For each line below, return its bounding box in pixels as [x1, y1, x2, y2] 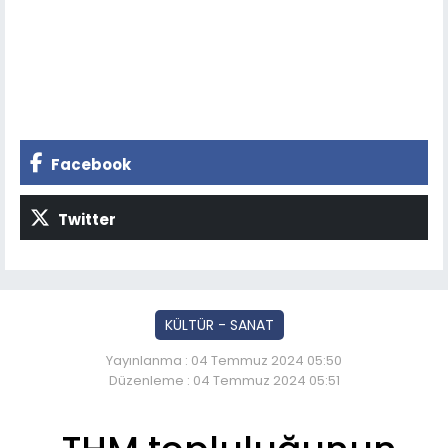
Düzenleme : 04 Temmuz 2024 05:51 [108, 370, 340, 390]
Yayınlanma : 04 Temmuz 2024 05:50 [106, 350, 342, 370]
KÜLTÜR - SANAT [164, 314, 274, 335]
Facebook [48, 153, 131, 175]
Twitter [55, 208, 116, 230]
